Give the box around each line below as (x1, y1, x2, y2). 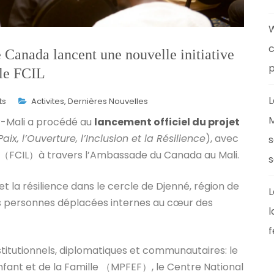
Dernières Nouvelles (68, 95, 148, 107)
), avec (206, 131, 239, 146)
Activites (31, 95, 64, 107)
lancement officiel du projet (94, 114, 240, 129)
